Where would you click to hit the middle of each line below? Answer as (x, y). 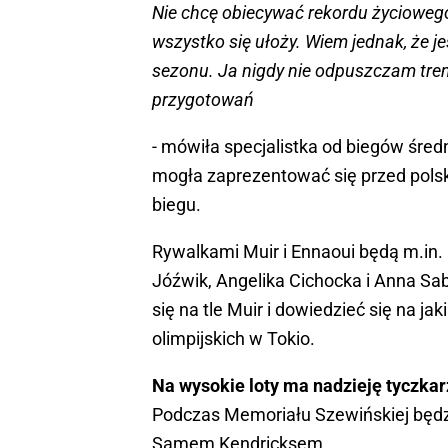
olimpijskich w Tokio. (233, 339)
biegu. (176, 205)
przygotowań (203, 100)
